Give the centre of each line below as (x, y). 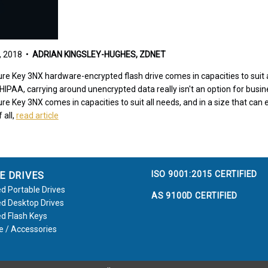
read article (37, 116)
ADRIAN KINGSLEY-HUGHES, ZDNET (99, 55)
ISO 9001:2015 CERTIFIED (204, 174)
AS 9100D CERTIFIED (194, 196)
